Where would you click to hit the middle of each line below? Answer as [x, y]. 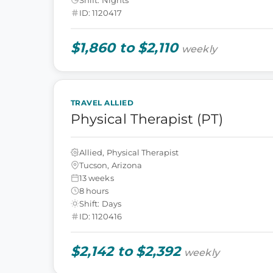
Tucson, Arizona [111, 165]
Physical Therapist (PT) [147, 119]
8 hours [94, 190]
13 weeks [97, 178]
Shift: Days [100, 203]
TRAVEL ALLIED [102, 103]
